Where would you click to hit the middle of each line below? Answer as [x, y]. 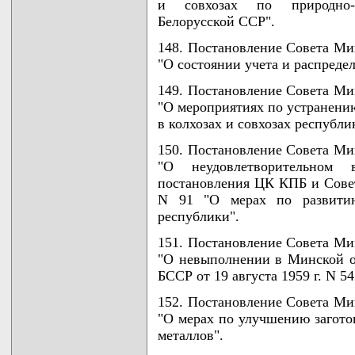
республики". [198, 216]
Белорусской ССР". [216, 21]
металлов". [191, 335]
